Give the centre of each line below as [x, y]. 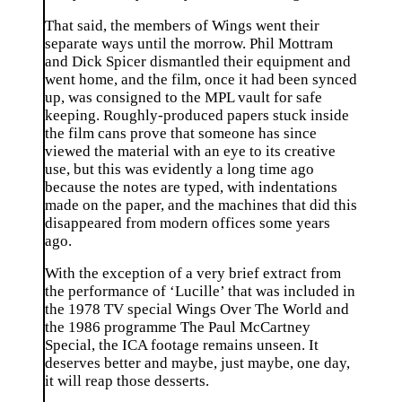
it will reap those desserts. [127, 381]
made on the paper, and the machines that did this [201, 205]
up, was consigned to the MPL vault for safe [184, 97]
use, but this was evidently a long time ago [179, 169]
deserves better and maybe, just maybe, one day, [197, 363]
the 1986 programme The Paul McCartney [178, 328]
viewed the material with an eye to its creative [190, 151]
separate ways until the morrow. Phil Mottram [189, 43]
